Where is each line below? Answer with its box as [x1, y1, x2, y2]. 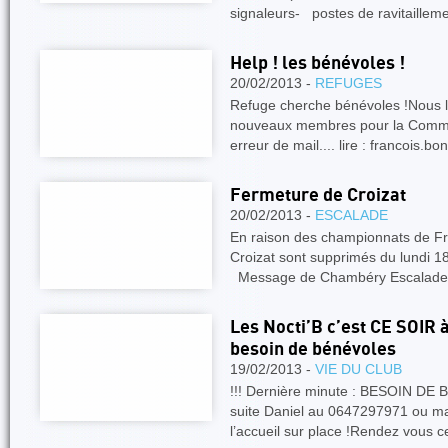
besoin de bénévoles [230, 340, 396, 359]
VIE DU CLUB [315, 361, 402, 377]
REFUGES [315, 75, 382, 91]
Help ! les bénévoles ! [230, 54, 405, 73]
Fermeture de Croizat [230, 186, 406, 205]
